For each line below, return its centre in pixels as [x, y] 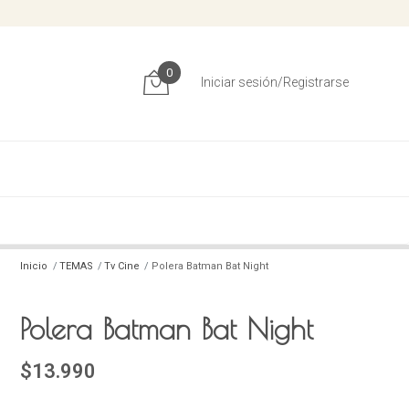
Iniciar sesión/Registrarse [274, 83]
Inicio [34, 267]
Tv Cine [122, 267]
